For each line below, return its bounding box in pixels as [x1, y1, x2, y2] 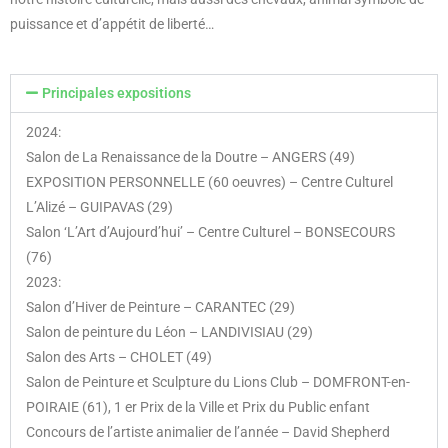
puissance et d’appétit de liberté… [10, 16, 214, 33]
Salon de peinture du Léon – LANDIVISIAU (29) [26, 323, 313, 340]
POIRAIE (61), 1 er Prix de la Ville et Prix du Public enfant [26, 398, 370, 415]
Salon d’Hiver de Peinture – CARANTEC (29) [26, 298, 295, 315]
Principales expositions [42, 84, 192, 101]
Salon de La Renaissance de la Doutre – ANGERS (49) [26, 148, 355, 165]
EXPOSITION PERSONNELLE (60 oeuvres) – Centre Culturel [26, 173, 393, 190]
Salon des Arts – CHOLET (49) [26, 348, 212, 365]
